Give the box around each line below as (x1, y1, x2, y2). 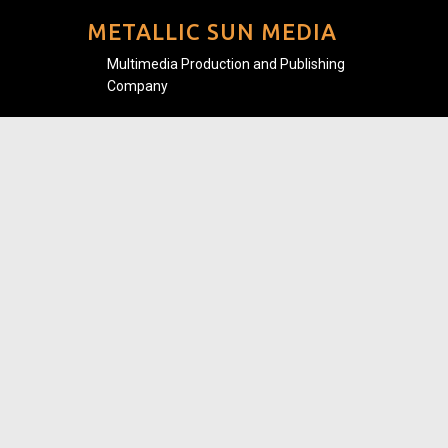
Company (107, 78, 168, 94)
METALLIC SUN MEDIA (87, 19, 337, 44)
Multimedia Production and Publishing (107, 56, 345, 72)
